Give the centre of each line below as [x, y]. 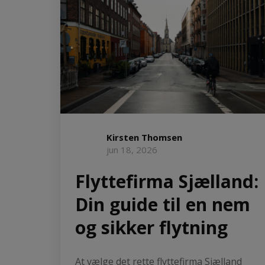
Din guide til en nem [163, 204]
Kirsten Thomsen [144, 137]
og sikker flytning [151, 227]
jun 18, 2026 [132, 149]
